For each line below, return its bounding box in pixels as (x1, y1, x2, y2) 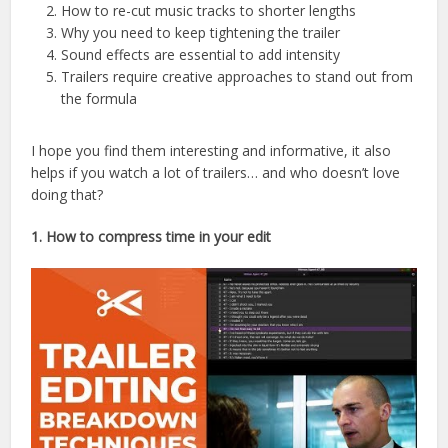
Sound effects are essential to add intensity (61, 44, 341, 64)
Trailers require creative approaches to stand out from (61, 66, 414, 86)
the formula (61, 88, 138, 108)
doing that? (31, 184, 104, 204)
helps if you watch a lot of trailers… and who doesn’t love (31, 162, 401, 182)
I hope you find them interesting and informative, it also (31, 140, 392, 160)
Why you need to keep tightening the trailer (61, 22, 341, 42)
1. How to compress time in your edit (31, 226, 272, 246)
